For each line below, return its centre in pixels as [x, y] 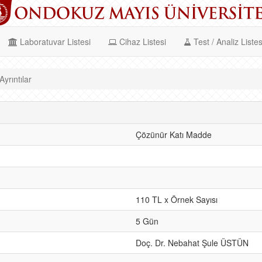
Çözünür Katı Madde [174, 135]
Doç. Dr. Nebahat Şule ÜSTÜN [192, 243]
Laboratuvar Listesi [54, 42]
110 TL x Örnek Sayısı [177, 199]
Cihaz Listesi [142, 42]
